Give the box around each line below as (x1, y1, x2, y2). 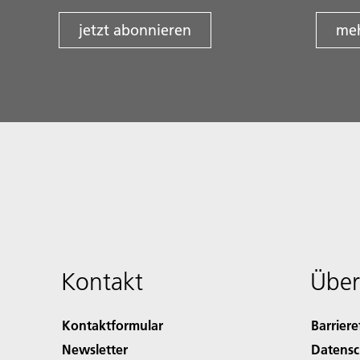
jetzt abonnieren (79, 21, 192, 40)
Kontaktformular (62, 317, 164, 334)
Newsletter (62, 341, 129, 358)
